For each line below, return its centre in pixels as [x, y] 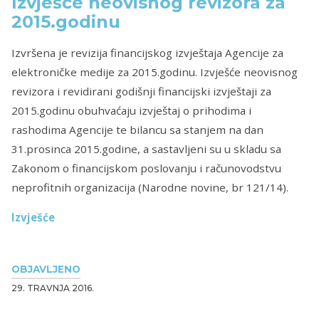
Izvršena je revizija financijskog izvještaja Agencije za [147, 52]
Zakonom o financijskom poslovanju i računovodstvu [146, 168]
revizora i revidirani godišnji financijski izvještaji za [141, 91]
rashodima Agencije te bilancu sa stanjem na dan [137, 129]
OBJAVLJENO [46, 269]
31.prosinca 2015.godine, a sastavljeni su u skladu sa [146, 148]
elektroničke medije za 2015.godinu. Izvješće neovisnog [155, 72]
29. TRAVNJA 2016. [53, 288]
